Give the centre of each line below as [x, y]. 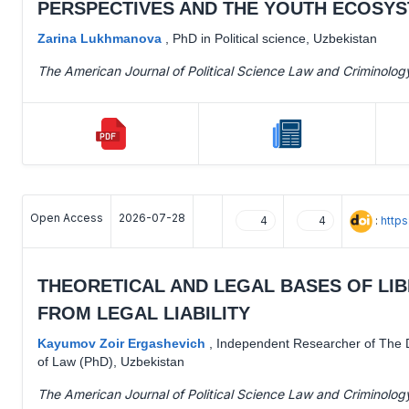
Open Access [67, 217]
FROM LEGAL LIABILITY [144, 313]
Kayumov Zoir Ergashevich [123, 343]
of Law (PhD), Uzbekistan [111, 361]
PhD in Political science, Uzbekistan [275, 38]
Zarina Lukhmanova [101, 38]
